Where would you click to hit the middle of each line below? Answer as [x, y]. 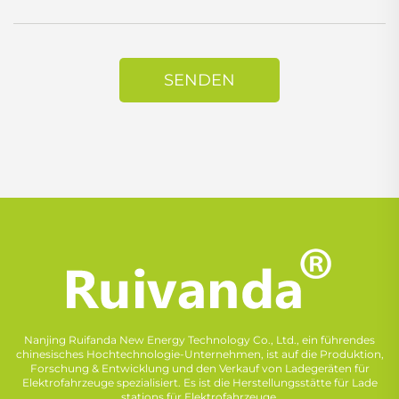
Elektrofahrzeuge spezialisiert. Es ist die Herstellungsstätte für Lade [199, 383]
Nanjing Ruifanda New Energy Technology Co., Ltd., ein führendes [199, 340]
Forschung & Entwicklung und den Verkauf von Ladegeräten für [199, 369]
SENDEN [199, 81]
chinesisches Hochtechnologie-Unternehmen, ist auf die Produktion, [199, 354]
